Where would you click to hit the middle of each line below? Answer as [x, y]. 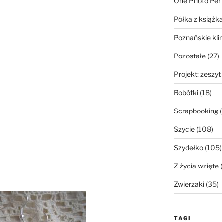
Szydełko [188, 148]
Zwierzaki [189, 184]
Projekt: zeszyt [197, 74]
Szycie [184, 129]
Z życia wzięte [196, 166]
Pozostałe [190, 56]
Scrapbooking [196, 111]
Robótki [186, 93]
